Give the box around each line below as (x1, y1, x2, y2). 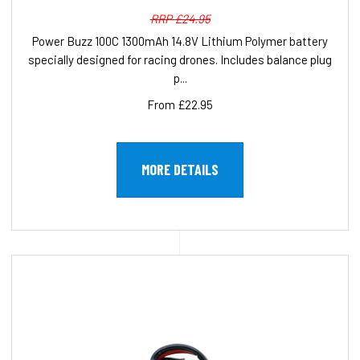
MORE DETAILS (141, 161, 219, 179)
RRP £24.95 (149, 11, 211, 27)
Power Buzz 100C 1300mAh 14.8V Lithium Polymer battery (32, 34, 328, 49)
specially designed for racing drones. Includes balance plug (28, 52, 332, 67)
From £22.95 (147, 97, 213, 112)
